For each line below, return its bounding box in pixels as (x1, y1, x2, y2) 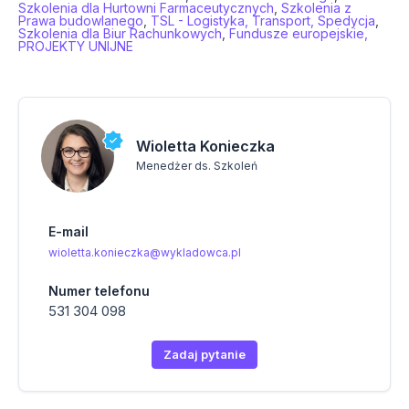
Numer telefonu (48, 283, 150, 299)
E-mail (48, 224, 89, 240)
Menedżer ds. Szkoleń (136, 158, 257, 173)
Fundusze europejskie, (229, 26, 368, 42)
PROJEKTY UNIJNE (18, 38, 133, 55)
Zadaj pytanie (163, 347, 246, 362)
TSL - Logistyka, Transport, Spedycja (151, 13, 375, 29)
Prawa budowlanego (18, 13, 143, 29)
